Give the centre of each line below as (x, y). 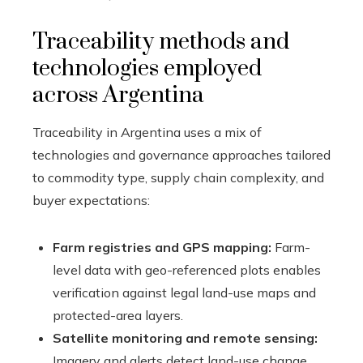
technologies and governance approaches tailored (181, 154)
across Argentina (118, 95)
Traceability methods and (161, 41)
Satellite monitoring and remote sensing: (185, 337)
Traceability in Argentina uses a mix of (147, 132)
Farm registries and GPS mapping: (162, 247)
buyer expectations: (91, 200)
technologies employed (147, 68)
